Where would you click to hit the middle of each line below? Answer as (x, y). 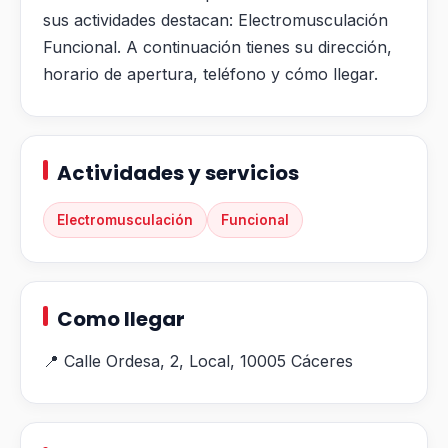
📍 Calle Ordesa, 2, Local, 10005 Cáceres (198, 361)
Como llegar (121, 319)
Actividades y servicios (178, 173)
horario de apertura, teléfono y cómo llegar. (210, 74)
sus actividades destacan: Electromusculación (215, 20)
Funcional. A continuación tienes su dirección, (217, 47)
